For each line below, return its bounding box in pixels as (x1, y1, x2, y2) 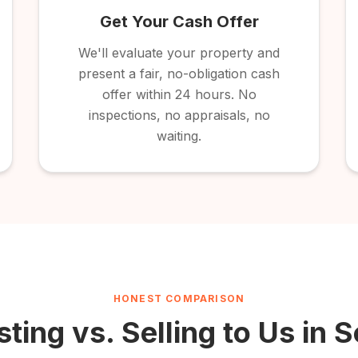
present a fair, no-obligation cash (78, 66, 280, 82)
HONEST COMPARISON (113, 292, 245, 304)
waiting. (157, 128, 201, 144)
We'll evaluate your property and (78, 45, 280, 61)
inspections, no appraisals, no (88, 107, 270, 123)
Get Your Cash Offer (99, 12, 259, 31)
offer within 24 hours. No (101, 86, 257, 102)
